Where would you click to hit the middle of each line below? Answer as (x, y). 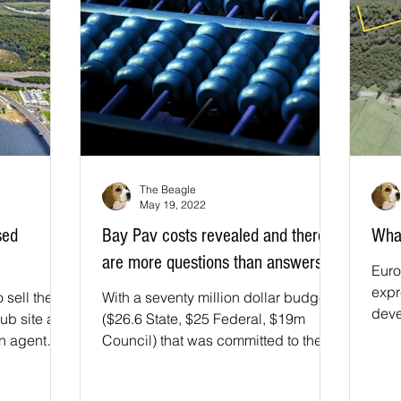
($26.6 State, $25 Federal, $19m (204, 319)
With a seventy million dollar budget (216, 297)
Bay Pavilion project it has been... (209, 362)
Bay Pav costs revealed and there (214, 236)
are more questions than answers (212, 263)
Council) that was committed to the (212, 340)
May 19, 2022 (173, 205)
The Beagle (168, 189)
